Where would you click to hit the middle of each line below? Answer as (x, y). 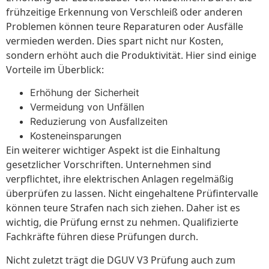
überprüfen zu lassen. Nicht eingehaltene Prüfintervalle (132, 194)
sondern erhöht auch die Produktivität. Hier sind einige (131, 55)
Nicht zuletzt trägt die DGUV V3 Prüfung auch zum (121, 260)
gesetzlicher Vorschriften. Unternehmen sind (109, 165)
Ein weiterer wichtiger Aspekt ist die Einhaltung (113, 150)
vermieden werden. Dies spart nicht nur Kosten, (115, 41)
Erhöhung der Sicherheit (85, 93)
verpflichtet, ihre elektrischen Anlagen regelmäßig (120, 179)
